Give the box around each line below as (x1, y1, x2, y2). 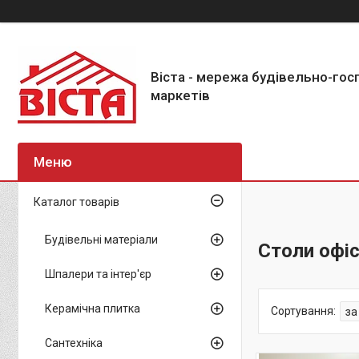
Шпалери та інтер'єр (45, 268, 151, 280)
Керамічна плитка (45, 302, 140, 315)
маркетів (151, 87, 210, 103)
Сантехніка (45, 337, 103, 349)
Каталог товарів (34, 196, 119, 208)
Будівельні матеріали (45, 233, 158, 246)
